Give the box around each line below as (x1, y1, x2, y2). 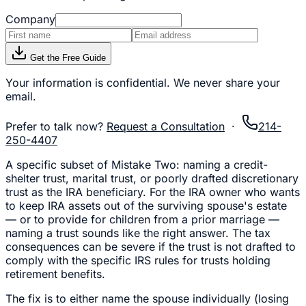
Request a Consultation (107, 119, 225, 133)
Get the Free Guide (27, 52, 106, 63)
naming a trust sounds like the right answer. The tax (5, 225, 270, 240)
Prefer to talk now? (5, 119, 103, 133)
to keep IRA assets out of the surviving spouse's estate (5, 198, 287, 212)
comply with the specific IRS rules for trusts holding (5, 253, 270, 267)
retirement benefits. (5, 266, 105, 281)
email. (5, 89, 36, 103)
